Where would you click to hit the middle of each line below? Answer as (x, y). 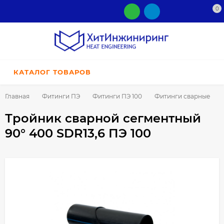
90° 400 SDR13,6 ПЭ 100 (78, 133)
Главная (17, 96)
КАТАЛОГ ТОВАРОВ (52, 72)
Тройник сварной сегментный (103, 118)
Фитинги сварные (182, 96)
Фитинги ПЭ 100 (117, 96)
